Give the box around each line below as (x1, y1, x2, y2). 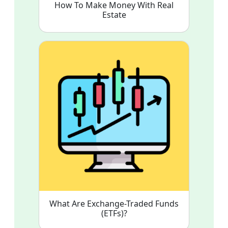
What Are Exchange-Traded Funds (49, 197, 179, 209)
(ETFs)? (101, 207, 127, 219)
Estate (102, 9, 126, 20)
